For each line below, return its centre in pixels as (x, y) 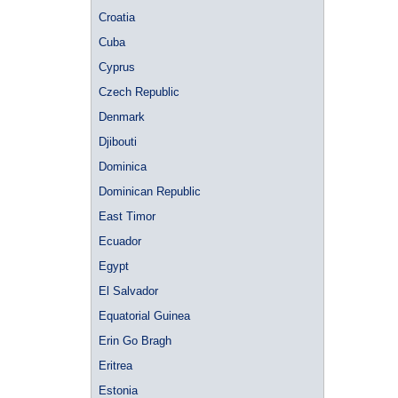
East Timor (127, 216)
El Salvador (128, 291)
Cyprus (117, 67)
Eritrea (115, 366)
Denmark (122, 117)
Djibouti (118, 142)
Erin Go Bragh (135, 341)
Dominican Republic (150, 191)
